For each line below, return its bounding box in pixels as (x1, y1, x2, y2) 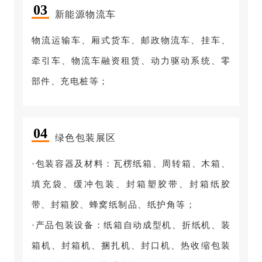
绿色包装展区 (54, 133, 116, 143)
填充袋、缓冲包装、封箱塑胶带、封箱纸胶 (31, 180, 231, 189)
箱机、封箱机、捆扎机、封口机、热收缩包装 (31, 241, 231, 251)
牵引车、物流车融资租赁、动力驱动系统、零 (31, 56, 231, 66)
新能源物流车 (54, 9, 116, 20)
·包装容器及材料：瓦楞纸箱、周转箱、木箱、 (31, 159, 231, 169)
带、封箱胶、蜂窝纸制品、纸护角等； (31, 200, 196, 210)
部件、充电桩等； (31, 77, 109, 87)
